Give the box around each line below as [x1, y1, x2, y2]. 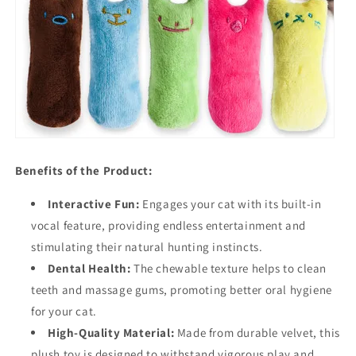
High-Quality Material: [48, 324, 175, 340]
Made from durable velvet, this [174, 324, 340, 340]
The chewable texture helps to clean [130, 260, 327, 276]
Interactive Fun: [48, 195, 140, 211]
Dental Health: [48, 260, 131, 276]
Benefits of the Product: [15, 162, 153, 178]
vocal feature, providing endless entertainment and [31, 217, 307, 233]
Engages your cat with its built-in [139, 195, 322, 211]
